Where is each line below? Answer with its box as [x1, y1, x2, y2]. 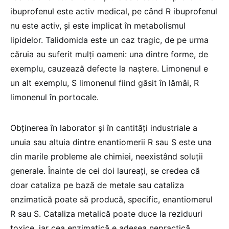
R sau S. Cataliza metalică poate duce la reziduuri [10, 208, 202, 219]
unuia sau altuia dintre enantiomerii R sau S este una [10, 136, 212, 147]
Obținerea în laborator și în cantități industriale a [10, 122, 197, 133]
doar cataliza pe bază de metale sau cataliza [10, 179, 184, 190]
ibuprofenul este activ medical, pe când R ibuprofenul [10, 6, 217, 16]
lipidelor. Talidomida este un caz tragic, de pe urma [10, 34, 209, 45]
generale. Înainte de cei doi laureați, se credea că [10, 165, 200, 176]
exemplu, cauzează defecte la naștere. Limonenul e [10, 63, 208, 74]
